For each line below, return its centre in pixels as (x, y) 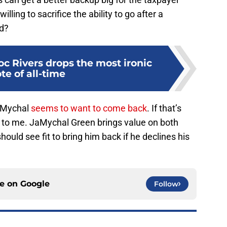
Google (35, 184)
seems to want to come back (89, 108)
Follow (166, 184)
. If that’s (164, 108)
